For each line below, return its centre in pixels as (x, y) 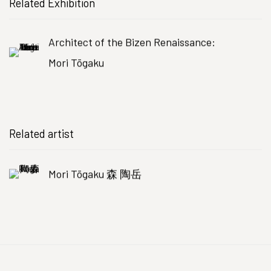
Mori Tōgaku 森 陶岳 (95, 174)
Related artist (41, 133)
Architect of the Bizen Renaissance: (132, 42)
